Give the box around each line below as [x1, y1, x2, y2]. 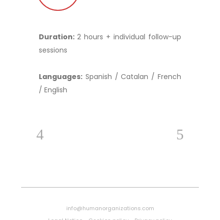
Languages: [39, 71, 82, 82]
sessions [39, 45, 67, 55]
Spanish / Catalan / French [82, 71, 181, 82]
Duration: [39, 31, 77, 42]
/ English [39, 84, 67, 95]
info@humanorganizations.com [66, 204, 154, 212]
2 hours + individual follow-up [77, 31, 181, 42]
